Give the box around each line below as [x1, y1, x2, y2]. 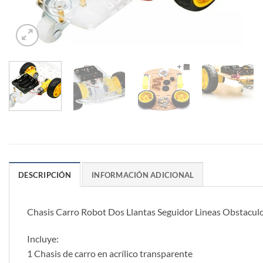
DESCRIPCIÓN [18, 170, 71, 180]
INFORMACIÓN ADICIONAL [92, 170, 194, 180]
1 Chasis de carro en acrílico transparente [27, 248, 193, 259]
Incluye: [27, 233, 59, 245]
